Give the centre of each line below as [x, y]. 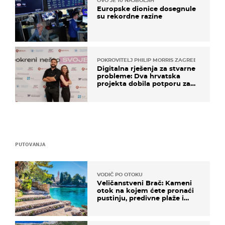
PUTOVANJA [30, 144]
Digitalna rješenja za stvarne [146, 69]
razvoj [107, 91]
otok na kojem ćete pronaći [145, 190]
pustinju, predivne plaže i [140, 198]
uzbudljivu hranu [126, 205]
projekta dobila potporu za [144, 84]
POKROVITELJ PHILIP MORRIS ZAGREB [147, 60]
